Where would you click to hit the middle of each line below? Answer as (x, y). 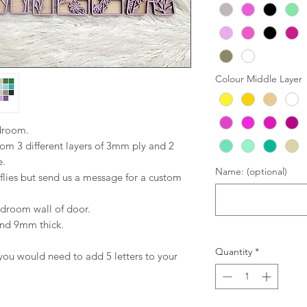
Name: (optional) (251, 172)
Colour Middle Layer (260, 79)
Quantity (234, 252)
